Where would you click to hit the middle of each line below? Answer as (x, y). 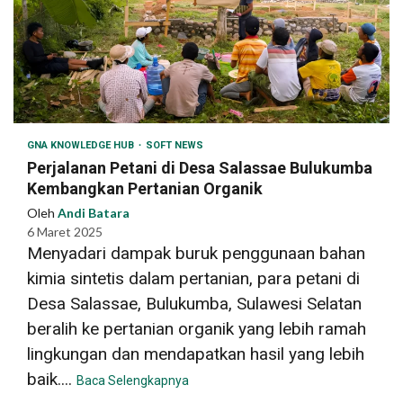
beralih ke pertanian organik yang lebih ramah (197, 328)
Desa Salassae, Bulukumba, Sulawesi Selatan (194, 303)
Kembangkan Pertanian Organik (145, 188)
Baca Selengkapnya (133, 380)
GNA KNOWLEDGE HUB (82, 145)
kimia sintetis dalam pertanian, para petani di (193, 278)
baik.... (52, 379)
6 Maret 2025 (65, 231)
